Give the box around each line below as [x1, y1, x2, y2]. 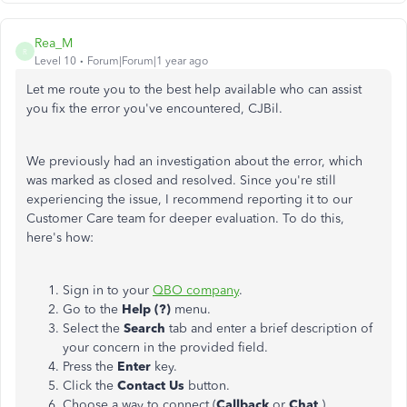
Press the [63, 359, 117, 374]
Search [124, 321, 169, 336]
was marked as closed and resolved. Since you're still [26, 173, 336, 188]
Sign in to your [63, 283, 153, 298]
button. [184, 378, 230, 393]
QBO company [153, 283, 239, 298]
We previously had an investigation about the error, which [26, 154, 362, 169]
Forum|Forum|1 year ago [87, 55, 208, 67]
